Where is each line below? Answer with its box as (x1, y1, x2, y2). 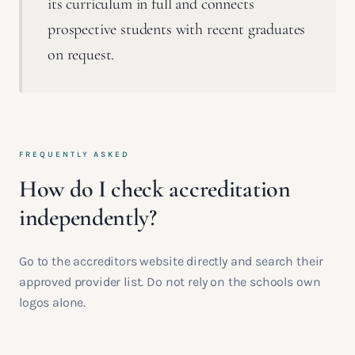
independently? (19, 203, 157, 232)
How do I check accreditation (19, 174, 291, 204)
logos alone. (19, 295, 86, 310)
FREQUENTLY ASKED (19, 150, 130, 159)
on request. (48, 45, 115, 64)
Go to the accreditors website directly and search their (19, 254, 324, 269)
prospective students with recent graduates (48, 20, 306, 39)
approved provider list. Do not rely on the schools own (19, 274, 321, 289)
